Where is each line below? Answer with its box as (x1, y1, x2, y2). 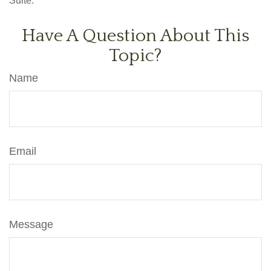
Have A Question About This (22, 26, 249, 46)
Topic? (109, 46, 162, 66)
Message (9, 218, 53, 230)
